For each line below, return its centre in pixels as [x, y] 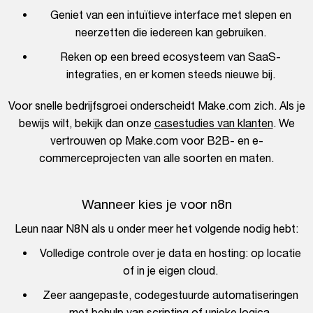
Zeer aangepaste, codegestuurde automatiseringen [170, 295]
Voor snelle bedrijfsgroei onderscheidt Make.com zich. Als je [156, 106]
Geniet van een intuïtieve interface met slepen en [170, 15]
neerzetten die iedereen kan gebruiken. [170, 32]
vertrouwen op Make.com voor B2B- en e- [156, 141]
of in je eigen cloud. [170, 271]
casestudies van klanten [213, 123]
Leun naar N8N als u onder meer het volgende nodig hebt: [156, 229]
